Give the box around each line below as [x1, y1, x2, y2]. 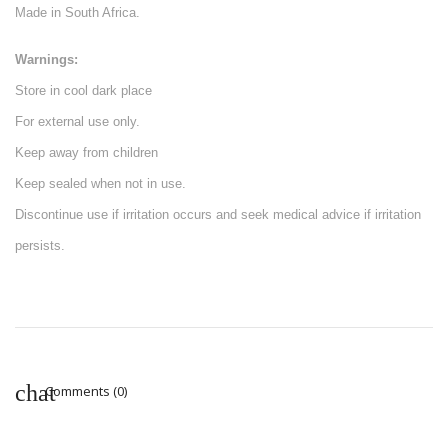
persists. [15, 237, 65, 253]
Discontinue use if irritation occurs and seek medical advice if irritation [15, 206, 421, 222]
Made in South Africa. [15, 4, 144, 20]
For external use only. [15, 113, 144, 129]
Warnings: [15, 51, 78, 67]
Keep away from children [15, 144, 162, 160]
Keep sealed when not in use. [15, 175, 190, 191]
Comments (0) [42, 382, 127, 401]
